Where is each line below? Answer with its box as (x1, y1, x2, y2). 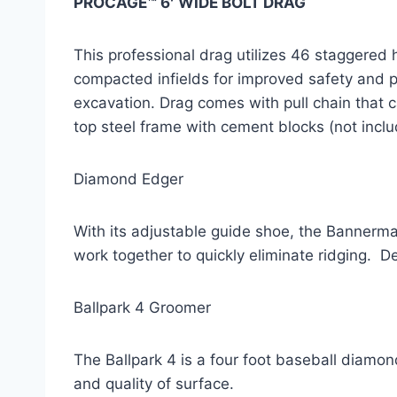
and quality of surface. (74, 375, 234, 393)
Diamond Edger (74, 170, 183, 188)
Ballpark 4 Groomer (74, 299, 211, 316)
